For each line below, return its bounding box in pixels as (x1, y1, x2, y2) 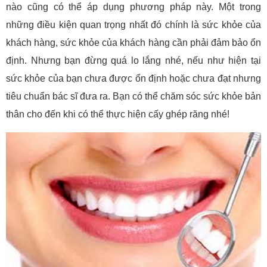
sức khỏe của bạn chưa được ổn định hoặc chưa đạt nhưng (6, 73, 261, 83)
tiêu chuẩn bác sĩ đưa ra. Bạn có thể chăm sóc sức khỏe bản (6, 91, 261, 101)
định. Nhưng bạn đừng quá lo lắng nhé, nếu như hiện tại (6, 55, 261, 66)
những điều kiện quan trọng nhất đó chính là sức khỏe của (6, 19, 261, 30)
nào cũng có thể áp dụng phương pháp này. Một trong (6, 1, 261, 12)
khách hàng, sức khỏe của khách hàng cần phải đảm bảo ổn (6, 37, 261, 48)
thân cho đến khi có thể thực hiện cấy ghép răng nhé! (6, 108, 229, 119)
